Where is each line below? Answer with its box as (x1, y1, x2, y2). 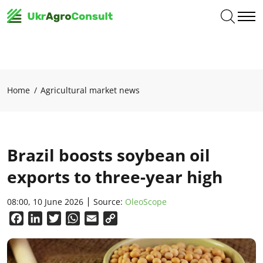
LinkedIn (42, 212, 79, 225)
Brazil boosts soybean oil (7, 144, 210, 166)
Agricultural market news (41, 85, 140, 96)
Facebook (23, 212, 66, 225)
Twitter (61, 212, 92, 225)
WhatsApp (80, 212, 126, 225)
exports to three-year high (7, 166, 222, 188)
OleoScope (125, 196, 167, 207)
